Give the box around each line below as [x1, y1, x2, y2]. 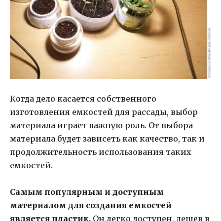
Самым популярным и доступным [10, 186, 164, 197]
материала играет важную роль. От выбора [10, 120, 193, 130]
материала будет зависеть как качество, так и [10, 133, 205, 144]
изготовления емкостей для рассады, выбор [10, 107, 198, 117]
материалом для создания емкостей [10, 200, 172, 210]
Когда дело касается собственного [10, 93, 156, 104]
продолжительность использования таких [10, 147, 191, 157]
